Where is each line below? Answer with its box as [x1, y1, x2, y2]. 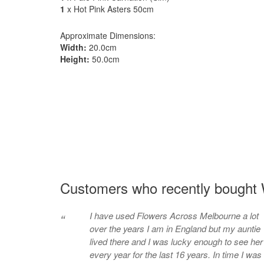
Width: [60, 41, 87, 53]
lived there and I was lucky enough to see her [90, 235, 263, 247]
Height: [60, 53, 90, 65]
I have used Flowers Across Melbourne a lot [90, 209, 259, 222]
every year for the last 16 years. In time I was [90, 248, 262, 260]
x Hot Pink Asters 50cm [65, 3, 154, 15]
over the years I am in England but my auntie [90, 222, 260, 235]
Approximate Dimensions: [60, 29, 156, 41]
